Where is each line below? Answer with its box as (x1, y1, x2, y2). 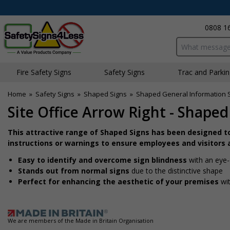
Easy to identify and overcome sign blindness (18, 155, 187, 165)
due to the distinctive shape (129, 166, 223, 176)
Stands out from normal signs (18, 166, 129, 176)
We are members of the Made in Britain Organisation (8, 217, 154, 224)
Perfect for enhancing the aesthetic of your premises (18, 177, 219, 186)
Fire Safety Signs (16, 67, 71, 77)
